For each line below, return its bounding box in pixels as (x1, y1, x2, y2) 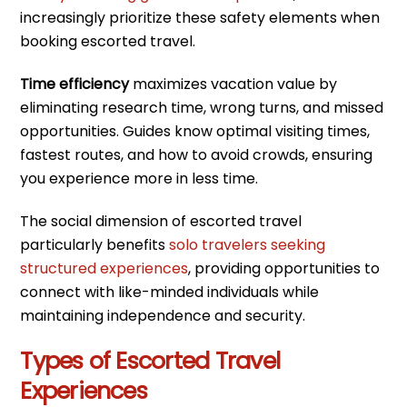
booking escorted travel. (20, 30, 196, 52)
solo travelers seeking (169, 233, 326, 255)
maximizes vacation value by (129, 73, 338, 94)
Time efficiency (20, 73, 130, 94)
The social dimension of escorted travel (20, 210, 303, 232)
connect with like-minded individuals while (20, 281, 320, 303)
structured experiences (20, 257, 189, 279)
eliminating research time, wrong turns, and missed (20, 96, 384, 118)
